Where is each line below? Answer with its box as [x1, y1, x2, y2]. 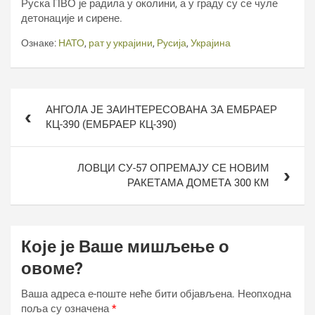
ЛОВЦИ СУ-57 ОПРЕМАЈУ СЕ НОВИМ [77, 162, 269, 174]
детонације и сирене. [21, 12, 122, 25]
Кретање [10, 89, 75, 106]
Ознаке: [21, 37, 56, 49]
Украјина [191, 37, 231, 49]
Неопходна [238, 288, 291, 300]
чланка [10, 108, 63, 126]
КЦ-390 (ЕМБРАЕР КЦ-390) [46, 118, 176, 131]
